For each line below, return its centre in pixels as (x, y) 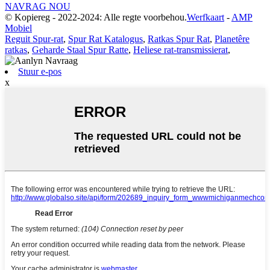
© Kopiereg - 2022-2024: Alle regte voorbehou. (96, 17)
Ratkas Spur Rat (179, 39)
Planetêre (232, 39)
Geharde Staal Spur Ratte (80, 50)
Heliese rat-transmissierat (181, 50)
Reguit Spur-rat (34, 39)
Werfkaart (206, 17)
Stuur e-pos (40, 72)
